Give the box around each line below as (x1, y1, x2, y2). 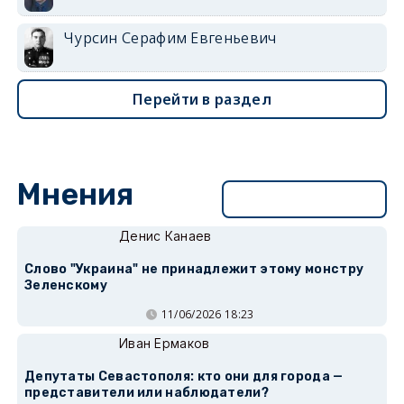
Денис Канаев (118, 228, 212, 244)
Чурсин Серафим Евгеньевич (63, 28, 277, 49)
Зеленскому (23, 278, 107, 294)
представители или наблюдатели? (23, 385, 269, 401)
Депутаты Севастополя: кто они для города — (23, 369, 344, 385)
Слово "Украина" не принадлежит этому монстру (23, 262, 364, 278)
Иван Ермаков (118, 335, 210, 352)
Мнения (16, 177, 134, 213)
